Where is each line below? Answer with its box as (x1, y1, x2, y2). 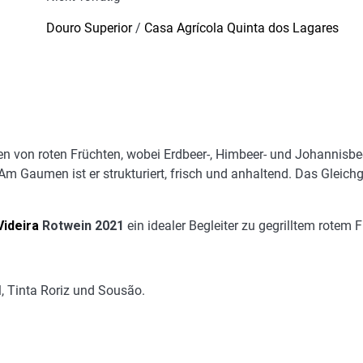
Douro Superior (45, 20, 132, 36)
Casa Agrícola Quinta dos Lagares (143, 20, 339, 36)
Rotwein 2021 (39, 218, 124, 234)
